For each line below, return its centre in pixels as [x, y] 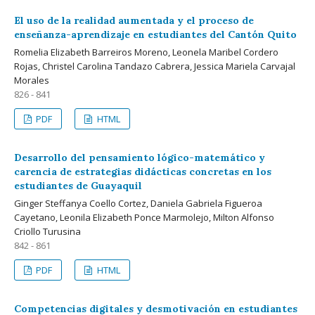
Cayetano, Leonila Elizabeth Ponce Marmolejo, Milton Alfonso [144, 217]
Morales [32, 80]
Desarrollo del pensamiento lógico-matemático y [140, 157]
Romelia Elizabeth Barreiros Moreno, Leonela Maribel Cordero [146, 52]
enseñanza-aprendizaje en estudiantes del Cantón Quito [155, 34]
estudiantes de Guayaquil [78, 185]
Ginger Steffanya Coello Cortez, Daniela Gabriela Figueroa [138, 203]
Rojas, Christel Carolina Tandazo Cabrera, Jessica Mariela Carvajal [155, 66]
